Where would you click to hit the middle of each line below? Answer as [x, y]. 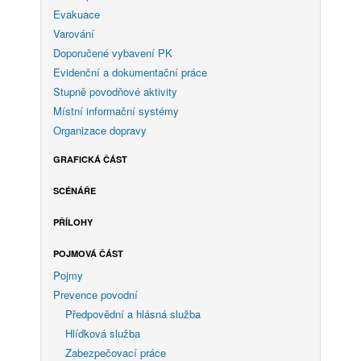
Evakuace [77, 14]
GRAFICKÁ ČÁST [90, 159]
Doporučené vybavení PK [113, 52]
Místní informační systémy [116, 110]
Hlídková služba [103, 333]
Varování [74, 33]
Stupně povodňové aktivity [115, 91]
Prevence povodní [95, 294]
